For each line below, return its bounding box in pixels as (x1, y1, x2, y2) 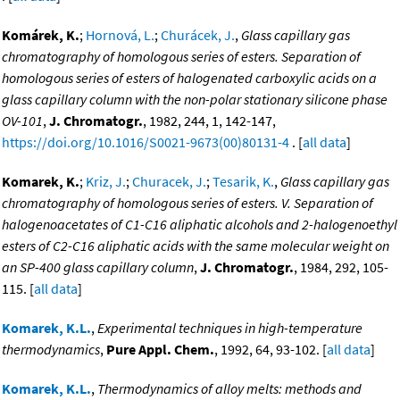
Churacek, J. (132, 172, 206, 191)
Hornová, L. (86, 26, 154, 45)
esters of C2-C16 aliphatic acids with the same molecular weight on (2, 237, 389, 255)
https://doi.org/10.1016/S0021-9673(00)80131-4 (2, 133, 289, 152)
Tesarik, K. (212, 172, 274, 191)
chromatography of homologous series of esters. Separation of (2, 47, 361, 66)
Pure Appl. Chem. (106, 340, 214, 359)
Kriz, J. (86, 172, 126, 191)
